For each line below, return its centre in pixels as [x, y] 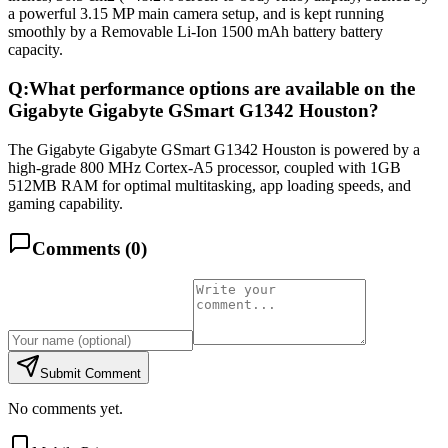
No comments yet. [65, 409]
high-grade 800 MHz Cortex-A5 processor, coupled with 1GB [204, 167]
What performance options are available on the [222, 88]
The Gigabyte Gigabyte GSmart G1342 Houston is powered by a [214, 149]
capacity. [35, 50]
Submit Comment [90, 374]
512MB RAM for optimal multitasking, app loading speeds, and [209, 185]
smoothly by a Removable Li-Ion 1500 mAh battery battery [195, 32]
